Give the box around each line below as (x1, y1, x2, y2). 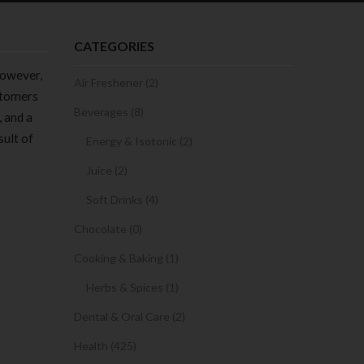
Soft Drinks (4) (86, 193, 158, 206)
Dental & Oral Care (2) (74, 310, 185, 323)
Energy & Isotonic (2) (86, 134, 193, 148)
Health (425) (74, 339, 136, 353)
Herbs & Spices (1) (86, 280, 179, 294)
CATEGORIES (74, 38, 154, 54)
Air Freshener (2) (74, 76, 158, 89)
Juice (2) (86, 163, 128, 177)
